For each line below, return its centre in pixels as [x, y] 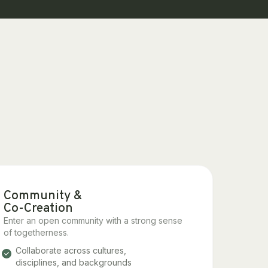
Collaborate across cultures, [71, 250]
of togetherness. [36, 232]
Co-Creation [39, 208]
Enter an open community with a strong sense [93, 220]
